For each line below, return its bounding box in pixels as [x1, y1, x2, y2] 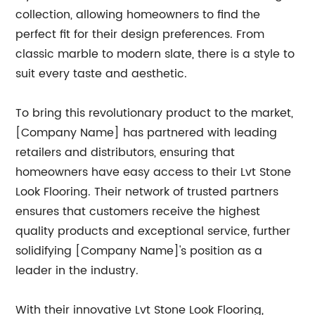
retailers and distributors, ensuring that [15, 143, 236, 162]
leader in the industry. [15, 261, 139, 280]
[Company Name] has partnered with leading [15, 123, 278, 142]
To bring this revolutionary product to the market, [15, 103, 294, 122]
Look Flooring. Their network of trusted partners [15, 182, 279, 201]
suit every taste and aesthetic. [15, 64, 188, 83]
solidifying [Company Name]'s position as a [15, 241, 263, 260]
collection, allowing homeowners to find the [15, 5, 261, 24]
